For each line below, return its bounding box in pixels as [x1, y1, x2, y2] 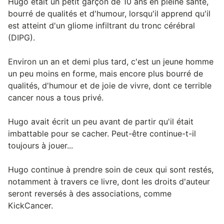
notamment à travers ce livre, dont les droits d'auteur [8, 176, 210, 186]
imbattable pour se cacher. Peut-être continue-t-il [8, 128, 196, 138]
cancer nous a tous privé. [8, 92, 103, 102]
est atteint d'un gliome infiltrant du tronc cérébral [8, 20, 195, 30]
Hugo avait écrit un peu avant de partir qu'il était [8, 116, 193, 126]
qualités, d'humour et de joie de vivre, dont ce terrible [8, 80, 211, 90]
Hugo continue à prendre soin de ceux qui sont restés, [8, 164, 213, 174]
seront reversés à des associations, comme [8, 188, 171, 198]
